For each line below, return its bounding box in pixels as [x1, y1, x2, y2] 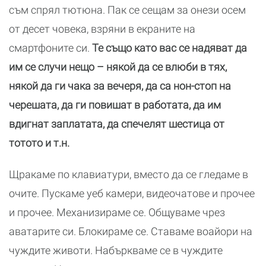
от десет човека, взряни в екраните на [9, 23, 195, 35]
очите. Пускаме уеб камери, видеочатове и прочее [9, 187, 255, 199]
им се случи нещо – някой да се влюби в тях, [9, 61, 227, 73]
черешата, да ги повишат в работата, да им [9, 99, 221, 111]
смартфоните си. [9, 42, 92, 54]
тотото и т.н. [9, 137, 69, 149]
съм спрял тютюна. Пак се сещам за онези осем [9, 4, 246, 16]
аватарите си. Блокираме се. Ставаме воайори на [9, 225, 252, 237]
